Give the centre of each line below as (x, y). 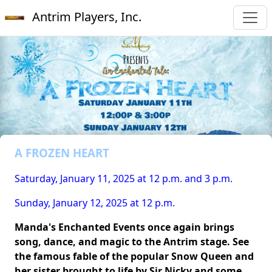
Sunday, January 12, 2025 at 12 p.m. (95, 203)
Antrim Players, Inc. (85, 17)
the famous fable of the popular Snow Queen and (134, 256)
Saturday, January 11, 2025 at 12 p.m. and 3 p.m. (124, 178)
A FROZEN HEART (62, 153)
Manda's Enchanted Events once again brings (124, 227)
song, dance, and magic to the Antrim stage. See (132, 242)
